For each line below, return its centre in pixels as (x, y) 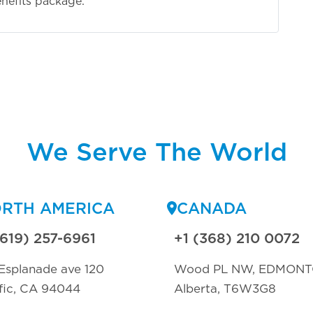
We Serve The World (156, 151)
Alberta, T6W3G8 (225, 288)
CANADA (212, 208)
